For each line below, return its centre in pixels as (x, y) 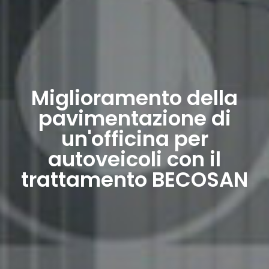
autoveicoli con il (134, 159)
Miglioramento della (134, 98)
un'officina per (134, 139)
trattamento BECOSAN (134, 180)
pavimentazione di (134, 119)
